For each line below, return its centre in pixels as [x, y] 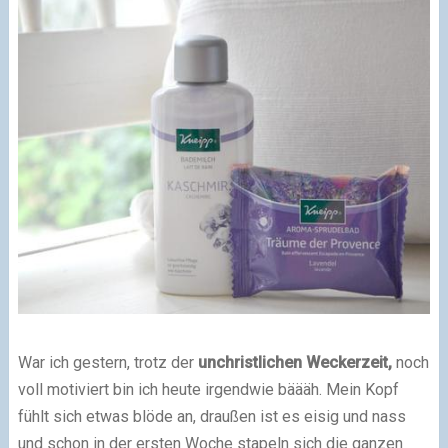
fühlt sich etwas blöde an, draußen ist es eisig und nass [211, 416]
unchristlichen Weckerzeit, [294, 362]
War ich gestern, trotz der [107, 362]
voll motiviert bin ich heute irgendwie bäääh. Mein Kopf [208, 389]
